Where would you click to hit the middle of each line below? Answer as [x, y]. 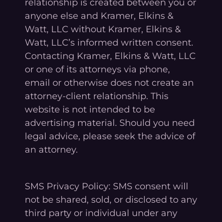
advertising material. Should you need [110, 123]
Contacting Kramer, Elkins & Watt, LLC [110, 56]
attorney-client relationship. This [97, 96]
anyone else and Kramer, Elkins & [99, 16]
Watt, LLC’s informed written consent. [109, 42]
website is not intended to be [90, 109]
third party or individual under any [101, 213]
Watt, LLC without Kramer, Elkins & [103, 29]
